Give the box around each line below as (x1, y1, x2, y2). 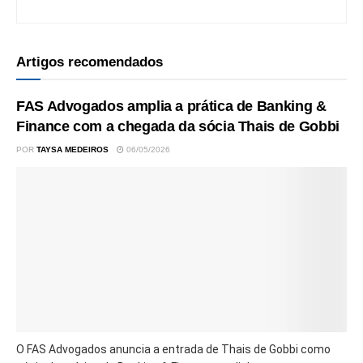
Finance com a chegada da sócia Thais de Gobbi (16, 118, 340, 135)
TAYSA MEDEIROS (36, 145, 109, 154)
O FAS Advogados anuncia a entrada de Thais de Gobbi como (16, 343, 331, 356)
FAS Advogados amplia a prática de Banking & (16, 98, 327, 114)
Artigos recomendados (16, 54, 163, 70)
